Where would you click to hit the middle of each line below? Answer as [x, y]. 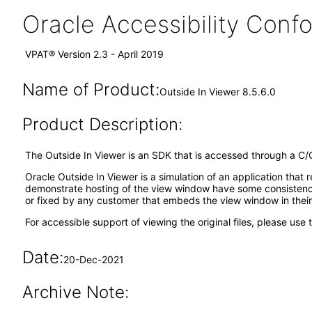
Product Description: [102, 124]
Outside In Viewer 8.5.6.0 [217, 92]
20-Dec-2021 [93, 259]
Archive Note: [75, 292]
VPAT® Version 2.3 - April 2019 [94, 54]
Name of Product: [91, 89]
